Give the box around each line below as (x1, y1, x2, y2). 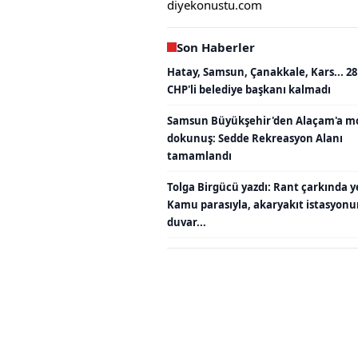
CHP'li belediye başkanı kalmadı (167, 82, 331, 97)
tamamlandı (167, 149, 232, 164)
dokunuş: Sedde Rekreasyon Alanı (167, 131, 343, 146)
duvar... (167, 215, 206, 230)
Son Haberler (177, 39, 255, 56)
